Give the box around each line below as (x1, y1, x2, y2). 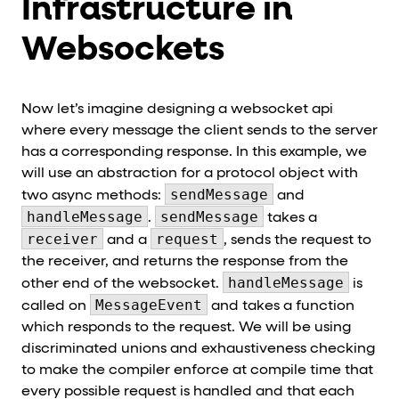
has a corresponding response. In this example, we (21, 144, 367, 159)
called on (21, 298, 90, 313)
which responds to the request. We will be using (21, 320, 351, 335)
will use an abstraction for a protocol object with (21, 166, 358, 181)
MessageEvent (95, 296, 202, 313)
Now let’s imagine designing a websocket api (21, 102, 333, 117)
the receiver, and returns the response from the (21, 254, 348, 269)
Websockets (21, 33, 224, 68)
